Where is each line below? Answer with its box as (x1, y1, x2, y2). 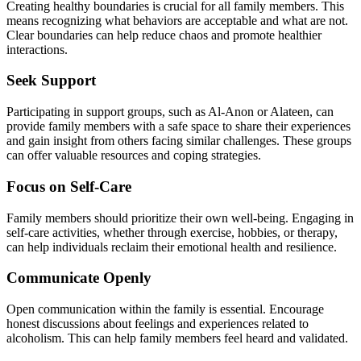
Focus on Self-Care (6, 177, 131, 195)
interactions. (6, 42, 68, 56)
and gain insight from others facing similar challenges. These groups (6, 134, 351, 148)
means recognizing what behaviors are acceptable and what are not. (6, 13, 348, 27)
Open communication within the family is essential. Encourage (6, 302, 324, 317)
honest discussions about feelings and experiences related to (6, 317, 309, 331)
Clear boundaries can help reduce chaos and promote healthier (6, 27, 322, 42)
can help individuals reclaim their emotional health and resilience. (6, 239, 337, 254)
